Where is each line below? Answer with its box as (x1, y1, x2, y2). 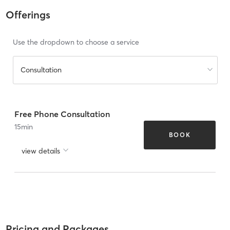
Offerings (5, 8, 50, 22)
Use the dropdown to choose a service (12, 37, 139, 47)
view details (22, 146, 60, 156)
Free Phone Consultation (14, 108, 110, 119)
